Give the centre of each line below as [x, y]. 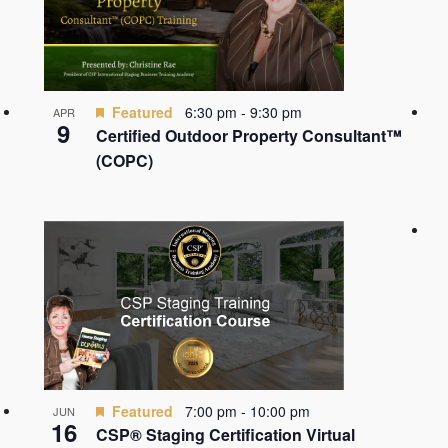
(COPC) [124, 160]
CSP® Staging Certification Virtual [225, 434]
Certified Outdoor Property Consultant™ [248, 135]
